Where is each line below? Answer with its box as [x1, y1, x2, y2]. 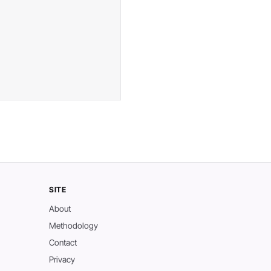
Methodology [48, 221, 98, 230]
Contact [48, 238, 77, 247]
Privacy [48, 255, 75, 264]
